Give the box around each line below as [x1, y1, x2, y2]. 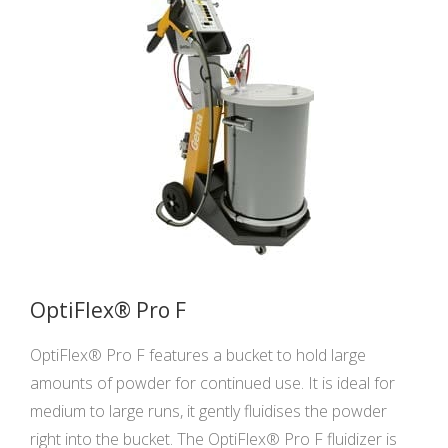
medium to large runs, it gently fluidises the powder [30, 399, 387, 422]
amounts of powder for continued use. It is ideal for [30, 371, 395, 394]
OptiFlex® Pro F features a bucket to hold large [30, 343, 366, 366]
